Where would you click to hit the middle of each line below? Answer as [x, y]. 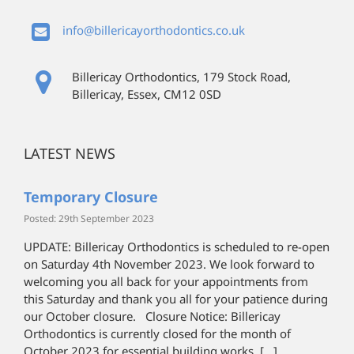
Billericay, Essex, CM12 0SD [146, 94]
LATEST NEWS [70, 153]
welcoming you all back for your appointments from [166, 282]
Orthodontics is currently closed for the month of [157, 334]
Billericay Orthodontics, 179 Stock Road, [181, 77]
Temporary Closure [91, 197]
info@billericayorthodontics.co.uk [153, 30]
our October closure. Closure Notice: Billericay [152, 316]
